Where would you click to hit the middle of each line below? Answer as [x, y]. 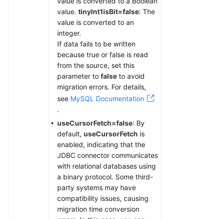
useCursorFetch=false [95, 123]
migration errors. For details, [102, 87]
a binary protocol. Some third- [105, 177]
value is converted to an [96, 22]
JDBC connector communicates [108, 155]
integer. [69, 33]
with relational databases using [107, 166]
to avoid [131, 76]
